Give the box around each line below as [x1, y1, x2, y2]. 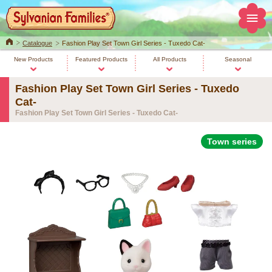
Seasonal [225, 56, 251, 63]
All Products [152, 56, 186, 63]
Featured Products [75, 56, 127, 63]
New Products [14, 56, 53, 63]
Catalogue [22, 39, 52, 47]
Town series [207, 137, 257, 146]
